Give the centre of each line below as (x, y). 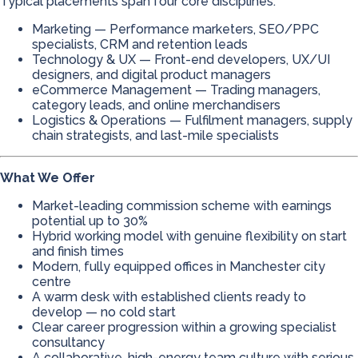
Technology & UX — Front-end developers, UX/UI (181, 60)
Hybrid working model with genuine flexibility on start (189, 236)
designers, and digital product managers (151, 75)
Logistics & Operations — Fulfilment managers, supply (192, 120)
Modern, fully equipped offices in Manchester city (179, 267)
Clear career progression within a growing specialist (184, 327)
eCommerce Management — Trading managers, (176, 90)
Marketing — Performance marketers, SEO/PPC (175, 29)
